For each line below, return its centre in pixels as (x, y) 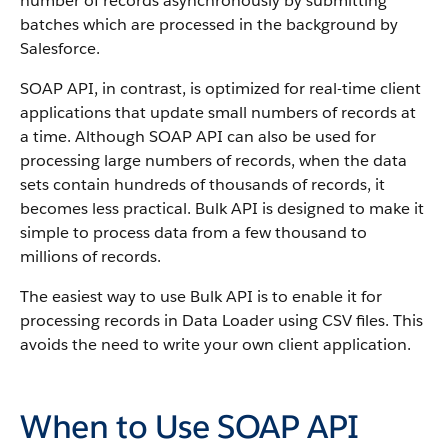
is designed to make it (341, 208)
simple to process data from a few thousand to (193, 232)
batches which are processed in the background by (209, 24)
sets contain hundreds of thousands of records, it (202, 184)
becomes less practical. (105, 208)
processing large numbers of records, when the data (213, 160)
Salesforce (58, 48)
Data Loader (228, 320)
